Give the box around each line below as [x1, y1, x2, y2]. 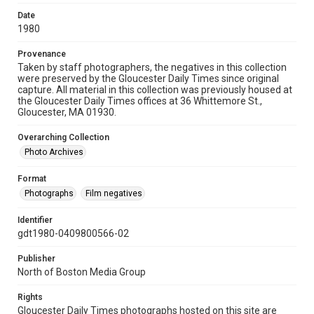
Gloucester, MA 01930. [18, 107, 116, 118]
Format [18, 174, 46, 184]
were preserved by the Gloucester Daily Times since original [18, 73, 279, 84]
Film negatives [86, 189, 142, 198]
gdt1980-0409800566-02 [18, 228, 129, 239]
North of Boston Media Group [18, 266, 146, 278]
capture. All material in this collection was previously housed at [18, 84, 292, 95]
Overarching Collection [18, 132, 109, 142]
